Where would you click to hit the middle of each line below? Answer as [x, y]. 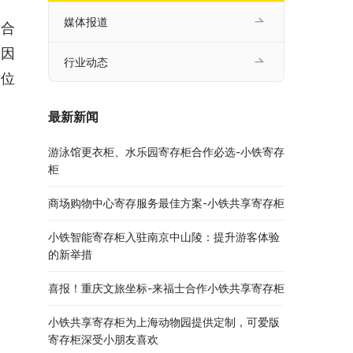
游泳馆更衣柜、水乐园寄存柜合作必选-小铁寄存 [166, 152]
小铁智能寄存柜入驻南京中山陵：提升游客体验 [164, 237]
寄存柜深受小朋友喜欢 [103, 340]
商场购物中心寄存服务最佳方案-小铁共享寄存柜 [166, 203]
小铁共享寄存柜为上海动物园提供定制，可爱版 [164, 322]
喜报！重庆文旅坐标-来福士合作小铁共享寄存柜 [166, 288]
